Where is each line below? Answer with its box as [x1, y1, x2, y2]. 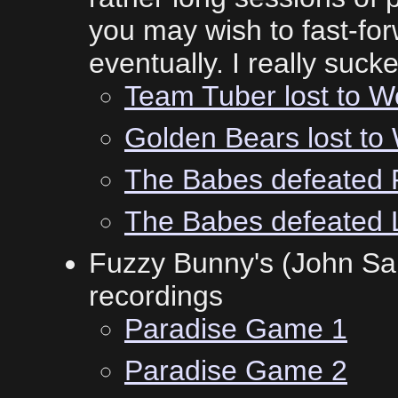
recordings [89, 279, 223, 312]
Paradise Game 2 [124, 354, 347, 386]
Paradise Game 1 [124, 312, 347, 345]
